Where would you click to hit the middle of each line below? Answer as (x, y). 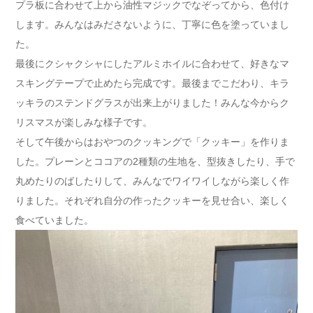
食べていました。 (54, 220)
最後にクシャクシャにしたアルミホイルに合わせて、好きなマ (152, 63)
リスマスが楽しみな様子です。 (84, 122)
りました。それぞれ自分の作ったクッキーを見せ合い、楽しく (152, 200)
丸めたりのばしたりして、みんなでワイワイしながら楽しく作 (152, 181)
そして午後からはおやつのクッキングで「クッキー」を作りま (152, 141)
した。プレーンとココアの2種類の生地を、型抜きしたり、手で (155, 161)
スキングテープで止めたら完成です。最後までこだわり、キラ (152, 83)
